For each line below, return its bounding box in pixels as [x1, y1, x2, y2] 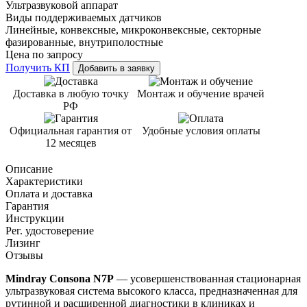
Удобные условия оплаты [141, 124, 260, 136]
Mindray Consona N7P [5, 272, 114, 284]
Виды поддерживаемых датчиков [5, 11, 162, 23]
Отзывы [5, 249, 43, 261]
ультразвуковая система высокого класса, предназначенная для [5, 284, 297, 297]
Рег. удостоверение [5, 224, 94, 236]
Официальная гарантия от [10, 124, 132, 136]
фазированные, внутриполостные [5, 36, 163, 48]
